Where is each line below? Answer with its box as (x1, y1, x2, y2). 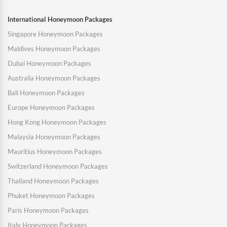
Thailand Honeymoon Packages (8, 177, 99, 185)
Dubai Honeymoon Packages (8, 59, 91, 68)
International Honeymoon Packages (8, 15, 112, 24)
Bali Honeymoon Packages (8, 89, 85, 97)
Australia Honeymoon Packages (8, 74, 100, 83)
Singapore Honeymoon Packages (8, 30, 103, 39)
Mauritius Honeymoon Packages (8, 147, 102, 156)
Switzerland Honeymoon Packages (8, 162, 108, 171)
